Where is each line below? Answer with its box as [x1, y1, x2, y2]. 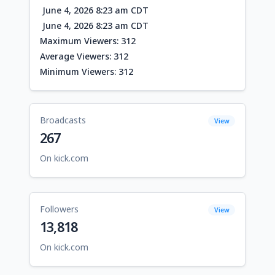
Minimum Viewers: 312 [40, 65, 133, 77]
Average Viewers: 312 [40, 50, 128, 62]
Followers [40, 203, 79, 215]
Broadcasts [40, 114, 86, 126]
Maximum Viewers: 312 [40, 34, 136, 47]
